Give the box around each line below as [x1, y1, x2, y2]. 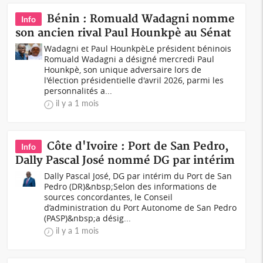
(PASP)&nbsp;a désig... [44, 213, 131, 224]
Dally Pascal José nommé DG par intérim [15, 154, 235, 167]
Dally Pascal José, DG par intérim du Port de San [44, 170, 232, 181]
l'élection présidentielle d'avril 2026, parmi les [44, 75, 224, 86]
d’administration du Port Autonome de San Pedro [44, 202, 237, 213]
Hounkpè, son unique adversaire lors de [44, 64, 202, 75]
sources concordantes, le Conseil [44, 191, 173, 203]
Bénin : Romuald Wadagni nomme [47, 12, 235, 26]
